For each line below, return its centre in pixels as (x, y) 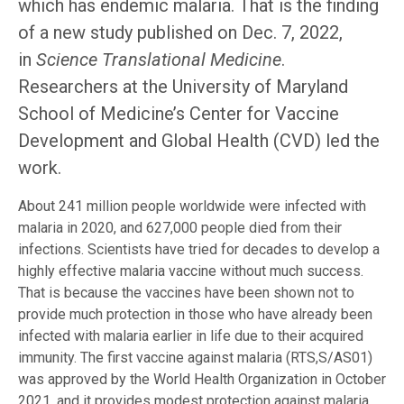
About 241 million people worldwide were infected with (192, 207)
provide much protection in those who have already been (195, 315)
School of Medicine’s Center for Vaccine (179, 114)
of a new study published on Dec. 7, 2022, (180, 33)
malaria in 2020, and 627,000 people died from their (180, 228)
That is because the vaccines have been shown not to (186, 293)
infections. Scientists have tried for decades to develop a (199, 250)
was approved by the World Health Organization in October (202, 380)
